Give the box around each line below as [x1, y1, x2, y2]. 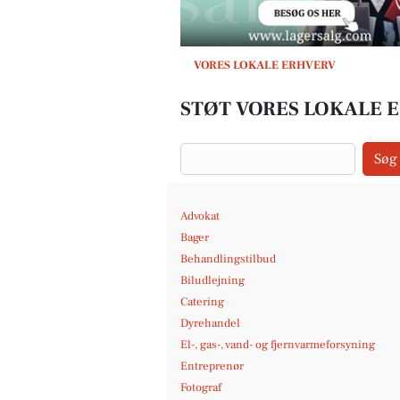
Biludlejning [180, 273, 245, 287]
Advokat [180, 209, 220, 223]
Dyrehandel [180, 316, 240, 330]
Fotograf [180, 380, 221, 395]
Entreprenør [180, 359, 244, 373]
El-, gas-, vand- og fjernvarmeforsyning [180, 337, 375, 352]
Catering [180, 295, 224, 309]
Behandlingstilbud [180, 252, 276, 266]
